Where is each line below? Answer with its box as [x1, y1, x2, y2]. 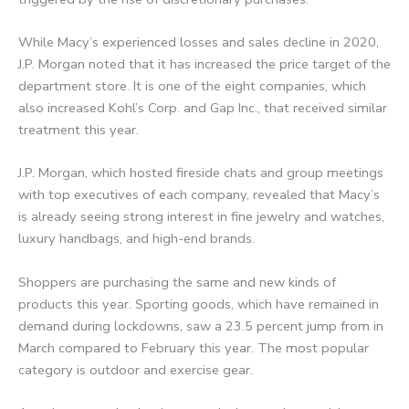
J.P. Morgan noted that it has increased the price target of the [18, 54, 391, 73]
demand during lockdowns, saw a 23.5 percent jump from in [18, 316, 383, 335]
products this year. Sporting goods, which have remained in [18, 294, 379, 313]
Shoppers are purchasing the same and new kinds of [18, 272, 336, 291]
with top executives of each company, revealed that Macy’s [18, 185, 380, 204]
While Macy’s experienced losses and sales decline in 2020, [18, 32, 379, 51]
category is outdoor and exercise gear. [18, 360, 253, 379]
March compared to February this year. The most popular [18, 338, 369, 357]
